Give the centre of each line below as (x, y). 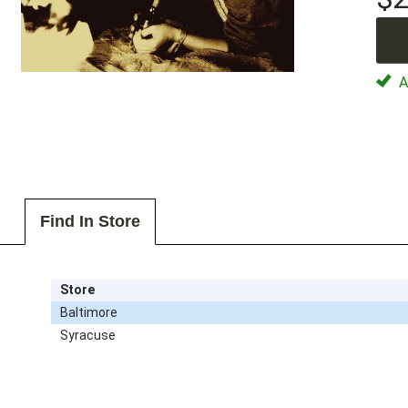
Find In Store (90, 222)
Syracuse (87, 335)
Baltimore (88, 312)
